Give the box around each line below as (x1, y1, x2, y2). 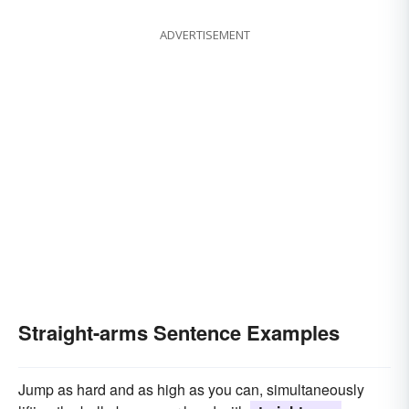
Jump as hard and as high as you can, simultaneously (18, 379, 364, 401)
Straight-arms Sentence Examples (18, 318, 340, 348)
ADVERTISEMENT (159, 26, 250, 44)
